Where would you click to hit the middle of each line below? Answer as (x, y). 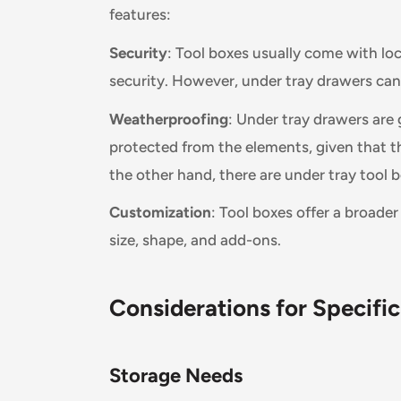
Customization (160, 213)
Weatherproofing (169, 119)
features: (140, 14)
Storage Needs (176, 376)
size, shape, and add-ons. (195, 240)
